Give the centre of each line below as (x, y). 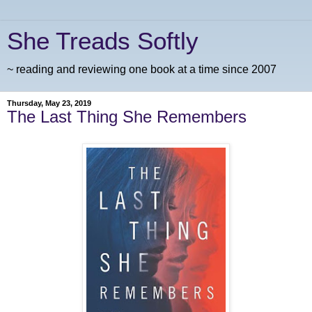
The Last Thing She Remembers (127, 117)
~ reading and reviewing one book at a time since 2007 (142, 69)
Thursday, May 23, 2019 (49, 103)
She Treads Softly (103, 41)
